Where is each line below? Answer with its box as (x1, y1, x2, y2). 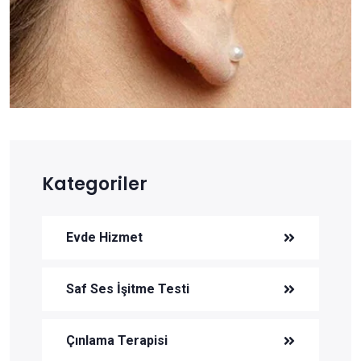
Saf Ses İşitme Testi (66, 281, 189, 297)
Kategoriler (42, 172, 147, 197)
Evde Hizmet (66, 230, 143, 246)
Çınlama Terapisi (66, 333, 168, 349)
